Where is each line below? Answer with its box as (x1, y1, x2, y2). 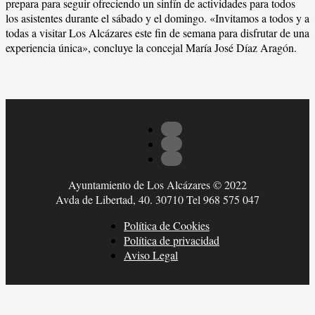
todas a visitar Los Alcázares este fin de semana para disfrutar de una (6, 25, 309, 40)
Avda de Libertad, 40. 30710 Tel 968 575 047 (56, 192, 259, 207)
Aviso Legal (124, 247, 178, 263)
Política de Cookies (124, 218, 210, 233)
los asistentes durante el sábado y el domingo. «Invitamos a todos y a (6, 10, 309, 25)
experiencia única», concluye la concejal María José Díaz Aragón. (6, 39, 297, 55)
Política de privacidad (124, 233, 219, 248)
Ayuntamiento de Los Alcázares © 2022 (68, 177, 247, 193)
